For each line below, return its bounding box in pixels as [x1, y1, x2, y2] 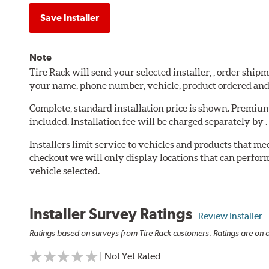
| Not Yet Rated [100, 250, 162, 262]
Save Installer [40, 11, 100, 23]
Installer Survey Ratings [29, 204, 199, 223]
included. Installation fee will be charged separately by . [29, 115, 268, 127]
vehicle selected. [29, 165, 100, 176]
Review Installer [198, 210, 262, 222]
